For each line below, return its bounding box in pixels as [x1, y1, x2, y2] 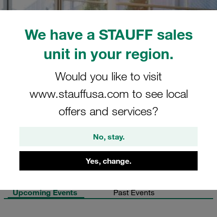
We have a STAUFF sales [24, 25, 193, 43]
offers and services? [59, 103, 158, 118]
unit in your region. [44, 44, 173, 62]
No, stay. [93, 131, 124, 141]
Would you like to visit [55, 68, 162, 83]
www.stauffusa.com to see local [29, 86, 188, 101]
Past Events [113, 187, 155, 197]
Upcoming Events [13, 187, 79, 197]
